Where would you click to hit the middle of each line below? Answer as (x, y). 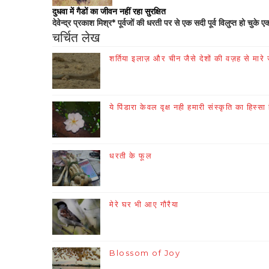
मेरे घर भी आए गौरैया (144, 204)
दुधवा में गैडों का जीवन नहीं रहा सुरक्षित (109, 12)
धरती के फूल (131, 156)
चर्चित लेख (76, 38)
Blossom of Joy (145, 253)
